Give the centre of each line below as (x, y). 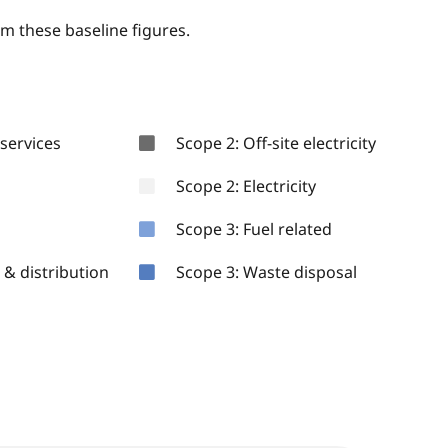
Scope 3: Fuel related (253, 229)
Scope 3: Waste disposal (266, 272)
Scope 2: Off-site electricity (275, 142)
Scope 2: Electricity (245, 186)
